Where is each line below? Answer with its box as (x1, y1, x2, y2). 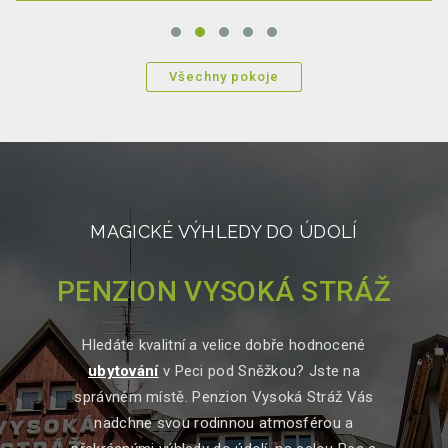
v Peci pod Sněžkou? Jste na (158, 362, 361, 380)
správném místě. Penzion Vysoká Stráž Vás (74, 388, 374, 406)
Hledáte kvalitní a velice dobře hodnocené (82, 336, 366, 354)
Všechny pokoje (169, 69, 279, 84)
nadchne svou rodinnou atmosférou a (94, 414, 354, 432)
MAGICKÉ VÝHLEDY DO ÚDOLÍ (90, 221, 358, 242)
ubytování (87, 362, 159, 380)
